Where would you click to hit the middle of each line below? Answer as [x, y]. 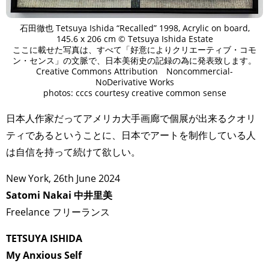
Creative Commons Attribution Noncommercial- [134, 71]
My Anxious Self [44, 255]
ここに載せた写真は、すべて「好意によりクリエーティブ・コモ [134, 50]
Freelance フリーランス [58, 212]
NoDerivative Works [134, 82]
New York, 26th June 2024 [63, 179]
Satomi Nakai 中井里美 [59, 195]
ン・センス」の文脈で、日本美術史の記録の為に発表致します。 [134, 61]
